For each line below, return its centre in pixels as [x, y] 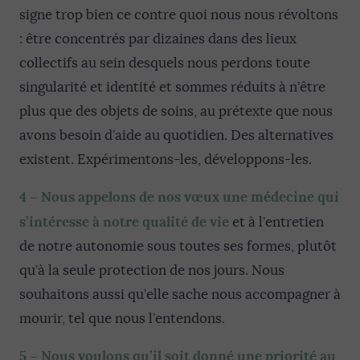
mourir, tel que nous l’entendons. [122, 319]
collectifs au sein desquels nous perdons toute [165, 63]
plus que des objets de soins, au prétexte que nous [176, 111]
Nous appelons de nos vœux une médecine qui [190, 197]
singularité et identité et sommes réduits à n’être [172, 87]
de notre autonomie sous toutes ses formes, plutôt [178, 246]
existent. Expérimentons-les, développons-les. [166, 160]
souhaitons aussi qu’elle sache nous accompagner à [180, 295]
